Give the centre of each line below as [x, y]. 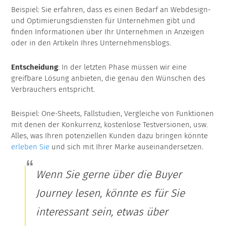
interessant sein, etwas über [102, 212]
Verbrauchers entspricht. [53, 90]
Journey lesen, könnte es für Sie [110, 193]
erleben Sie [31, 147]
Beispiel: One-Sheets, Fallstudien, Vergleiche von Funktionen [113, 114]
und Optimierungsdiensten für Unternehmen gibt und [103, 21]
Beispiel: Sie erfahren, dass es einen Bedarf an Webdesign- [111, 10]
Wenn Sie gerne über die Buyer [108, 175]
